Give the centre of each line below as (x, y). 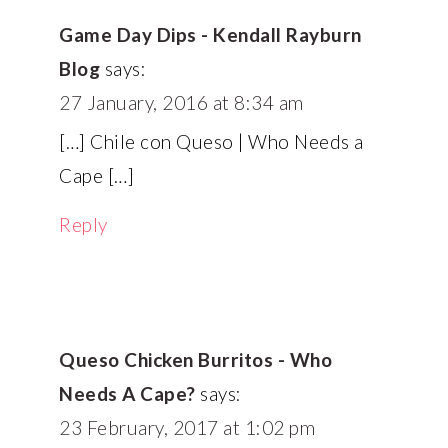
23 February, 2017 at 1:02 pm (187, 427)
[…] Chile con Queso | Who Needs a (211, 141)
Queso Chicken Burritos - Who (196, 359)
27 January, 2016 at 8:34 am (181, 102)
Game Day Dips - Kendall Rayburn (210, 34)
